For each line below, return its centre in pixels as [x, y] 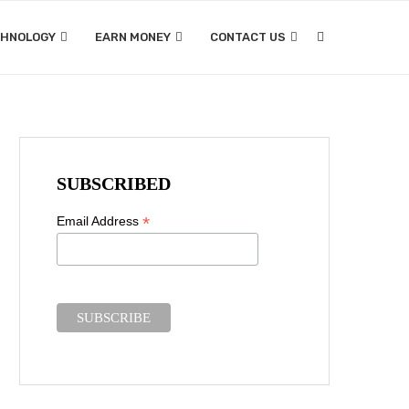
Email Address [100, 221]
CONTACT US [248, 37]
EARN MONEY [133, 37]
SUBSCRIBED [114, 184]
